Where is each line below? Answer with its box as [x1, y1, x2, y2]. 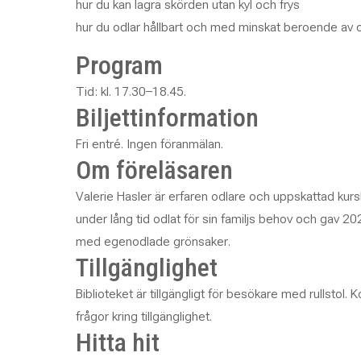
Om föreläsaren [75, 155, 233, 185]
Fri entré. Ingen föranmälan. [75, 136, 223, 151]
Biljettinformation [75, 102, 259, 133]
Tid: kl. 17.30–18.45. [75, 84, 186, 99]
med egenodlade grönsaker [75, 234, 228, 249]
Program [75, 50, 163, 81]
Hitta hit [75, 327, 160, 358]
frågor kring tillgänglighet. [75, 309, 212, 324]
